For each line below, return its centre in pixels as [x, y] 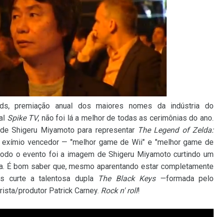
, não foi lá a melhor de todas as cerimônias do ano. [126, 118]
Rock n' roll [119, 191]
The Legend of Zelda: [175, 130]
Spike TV [23, 118]
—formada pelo [185, 179]
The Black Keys [127, 179]
